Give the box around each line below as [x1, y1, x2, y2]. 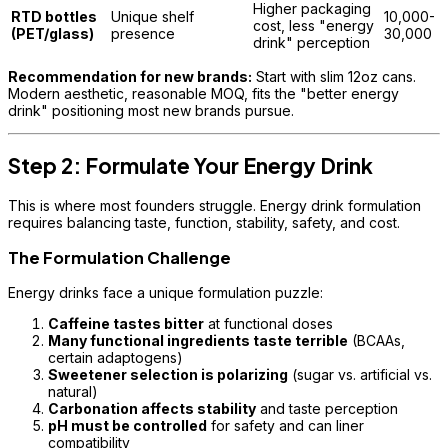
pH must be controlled [48, 417, 207, 435]
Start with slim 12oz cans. [252, 67, 416, 85]
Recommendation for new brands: [8, 67, 252, 85]
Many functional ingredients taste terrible [48, 332, 348, 350]
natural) [48, 383, 98, 401]
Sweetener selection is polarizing [48, 366, 288, 384]
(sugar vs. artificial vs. [288, 366, 432, 384]
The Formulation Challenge [8, 246, 231, 268]
